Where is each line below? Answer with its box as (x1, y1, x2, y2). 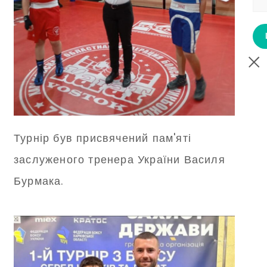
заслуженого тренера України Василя (14, 151, 225, 167)
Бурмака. (14, 173, 64, 188)
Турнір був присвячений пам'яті (14, 130, 191, 145)
